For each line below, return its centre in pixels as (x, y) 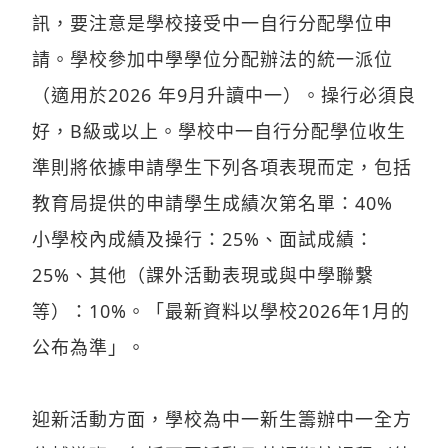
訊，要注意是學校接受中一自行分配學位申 (212, 22)
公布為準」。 (89, 346)
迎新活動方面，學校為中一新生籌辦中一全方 (222, 418)
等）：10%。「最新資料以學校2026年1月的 (221, 310)
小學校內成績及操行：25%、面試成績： (203, 238)
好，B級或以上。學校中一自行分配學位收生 (219, 130)
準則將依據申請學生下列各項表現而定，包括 (222, 166)
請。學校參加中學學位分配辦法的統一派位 (212, 58)
